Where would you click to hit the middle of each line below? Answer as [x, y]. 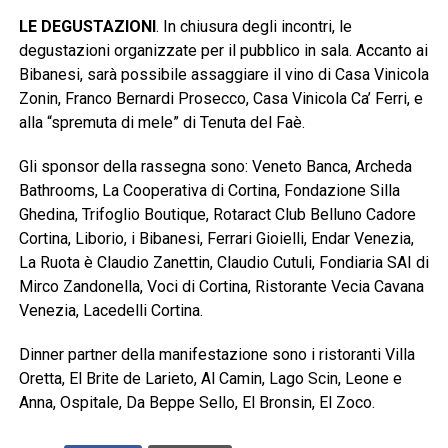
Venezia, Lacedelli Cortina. [110, 311]
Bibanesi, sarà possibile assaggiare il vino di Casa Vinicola [223, 75]
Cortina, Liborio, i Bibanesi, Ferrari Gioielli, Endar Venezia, [216, 239]
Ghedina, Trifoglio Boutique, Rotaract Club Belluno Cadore [217, 215]
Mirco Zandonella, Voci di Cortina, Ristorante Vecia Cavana [221, 287]
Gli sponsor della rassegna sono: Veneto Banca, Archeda [215, 167]
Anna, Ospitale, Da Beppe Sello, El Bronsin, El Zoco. [196, 403]
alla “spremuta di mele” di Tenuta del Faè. [161, 123]
